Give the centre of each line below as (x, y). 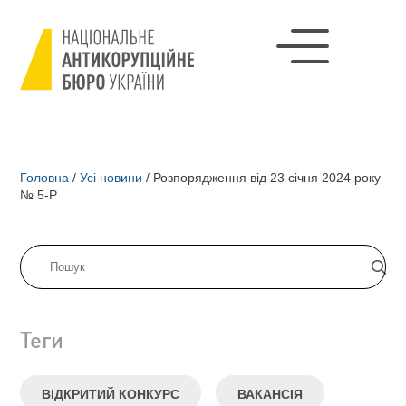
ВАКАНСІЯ (271, 394)
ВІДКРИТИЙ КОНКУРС (111, 394)
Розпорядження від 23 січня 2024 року (266, 178)
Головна (45, 178)
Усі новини (111, 178)
